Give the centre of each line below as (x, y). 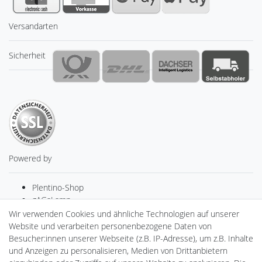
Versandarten (33, 26)
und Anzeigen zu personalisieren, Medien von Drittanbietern (118, 251)
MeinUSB (49, 224)
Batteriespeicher (63, 236)
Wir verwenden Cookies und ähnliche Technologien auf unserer (124, 214)
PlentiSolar (51, 249)
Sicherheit (27, 55)
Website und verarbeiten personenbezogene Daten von (110, 226)
